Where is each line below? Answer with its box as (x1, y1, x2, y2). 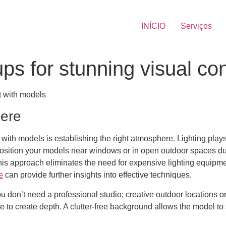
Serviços (181, 22, 212, 30)
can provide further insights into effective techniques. (3, 171, 192, 180)
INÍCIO (141, 22, 165, 30)
